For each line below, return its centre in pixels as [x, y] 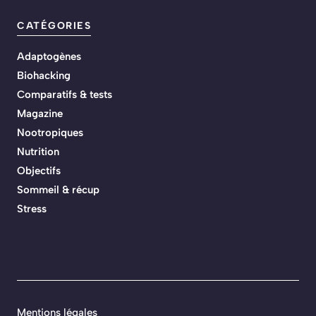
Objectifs [39, 171]
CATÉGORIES [54, 26]
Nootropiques [50, 133]
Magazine [40, 114]
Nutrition [38, 152]
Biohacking [44, 76]
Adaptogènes [49, 57]
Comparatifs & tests [65, 95]
